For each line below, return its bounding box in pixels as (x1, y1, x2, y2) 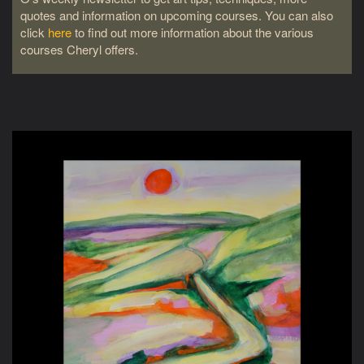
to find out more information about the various (71, 24, 314, 41)
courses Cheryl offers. (20, 41, 141, 58)
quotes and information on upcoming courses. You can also (20, 6, 333, 24)
